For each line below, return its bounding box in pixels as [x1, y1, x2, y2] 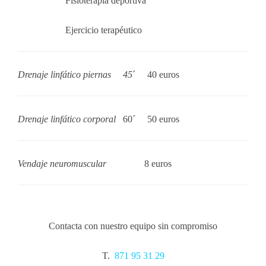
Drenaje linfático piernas [18, 69, 113, 80]
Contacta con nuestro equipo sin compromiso [49, 221, 217, 231]
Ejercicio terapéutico [65, 25, 142, 35]
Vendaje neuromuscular [18, 159, 106, 169]
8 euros [142, 159, 172, 169]
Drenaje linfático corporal [18, 114, 118, 124]
